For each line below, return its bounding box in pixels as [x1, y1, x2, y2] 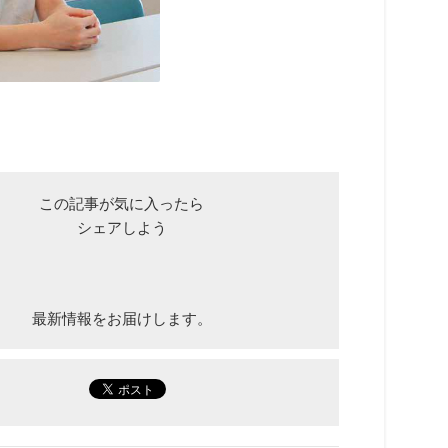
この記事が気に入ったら [39, 194, 204, 212]
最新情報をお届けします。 [31, 309, 212, 327]
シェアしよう [76, 218, 167, 236]
